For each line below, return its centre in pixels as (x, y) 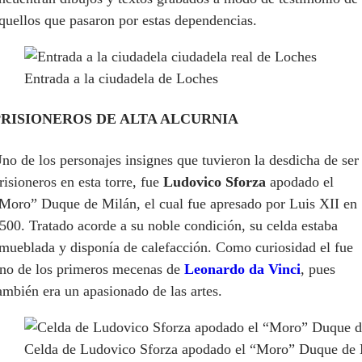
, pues (318, 269)
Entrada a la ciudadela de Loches (121, 78)
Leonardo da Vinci (242, 269)
